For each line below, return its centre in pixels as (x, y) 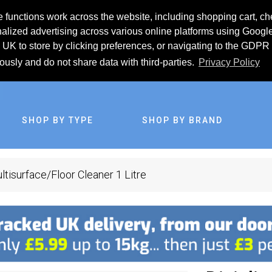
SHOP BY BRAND (182, 120)
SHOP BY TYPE (58, 120)
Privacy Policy (229, 63)
